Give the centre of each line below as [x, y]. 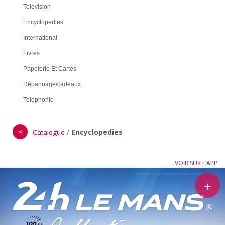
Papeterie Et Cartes [50, 69]
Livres [31, 53]
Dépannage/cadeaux [52, 84]
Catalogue [49, 132]
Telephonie [38, 100]
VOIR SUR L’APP [196, 163]
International [40, 37]
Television [37, 6]
